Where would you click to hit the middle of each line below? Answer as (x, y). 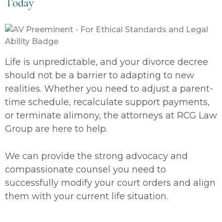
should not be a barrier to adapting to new (100, 75)
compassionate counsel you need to (85, 169)
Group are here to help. (57, 129)
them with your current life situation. (86, 196)
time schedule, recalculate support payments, (107, 102)
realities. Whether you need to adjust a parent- (109, 88)
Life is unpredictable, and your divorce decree (107, 62)
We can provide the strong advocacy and (96, 156)
